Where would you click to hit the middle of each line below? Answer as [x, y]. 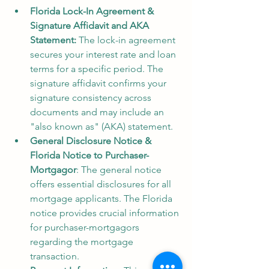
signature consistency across [92, 97]
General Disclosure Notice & [92, 141]
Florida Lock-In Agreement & [93, 11]
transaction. [55, 256]
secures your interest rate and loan [104, 54]
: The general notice [120, 169]
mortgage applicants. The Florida [102, 198]
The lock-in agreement [128, 40]
